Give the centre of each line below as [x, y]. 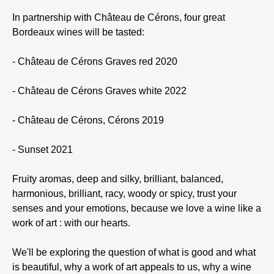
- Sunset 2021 [43, 150]
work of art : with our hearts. [71, 223]
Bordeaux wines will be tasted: [78, 32]
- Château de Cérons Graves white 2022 [99, 91]
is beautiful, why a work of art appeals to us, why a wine [132, 267]
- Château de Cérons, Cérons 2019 [88, 120]
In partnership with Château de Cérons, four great [119, 17]
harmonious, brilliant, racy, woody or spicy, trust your [124, 194]
